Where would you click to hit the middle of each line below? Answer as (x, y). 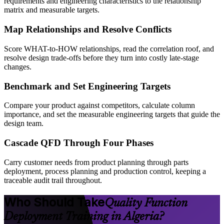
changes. (18, 66)
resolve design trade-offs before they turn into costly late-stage (101, 57)
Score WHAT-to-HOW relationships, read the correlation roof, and (109, 48)
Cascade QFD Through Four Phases (79, 142)
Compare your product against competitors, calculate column (99, 105)
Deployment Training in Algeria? (84, 217)
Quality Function (146, 203)
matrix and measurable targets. (52, 10)
